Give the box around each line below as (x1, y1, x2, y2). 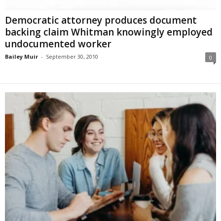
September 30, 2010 (46, 53, 98, 61)
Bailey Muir (5, 53, 38, 61)
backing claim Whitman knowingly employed (5, 26, 213, 39)
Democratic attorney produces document (5, 14, 197, 27)
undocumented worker (5, 37, 111, 51)
